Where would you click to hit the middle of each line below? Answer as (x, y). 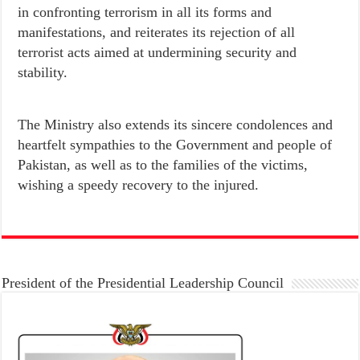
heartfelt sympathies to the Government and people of (175, 145)
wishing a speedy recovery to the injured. (139, 185)
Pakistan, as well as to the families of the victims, (163, 165)
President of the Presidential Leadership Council (143, 283)
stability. (43, 73)
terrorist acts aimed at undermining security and (157, 53)
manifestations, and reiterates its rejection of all (157, 33)
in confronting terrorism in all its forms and (145, 12)
